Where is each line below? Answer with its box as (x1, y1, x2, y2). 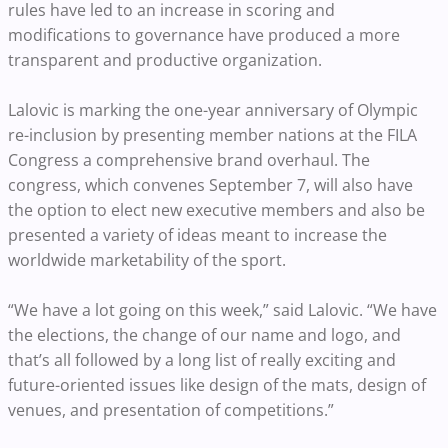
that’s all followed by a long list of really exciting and (8, 349, 396, 372)
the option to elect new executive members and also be (8, 199, 425, 222)
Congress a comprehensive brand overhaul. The (8, 149, 370, 172)
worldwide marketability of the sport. (8, 249, 286, 272)
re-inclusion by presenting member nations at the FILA (8, 124, 417, 147)
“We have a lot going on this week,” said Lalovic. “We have (8, 299, 437, 322)
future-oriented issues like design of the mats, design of (8, 374, 426, 397)
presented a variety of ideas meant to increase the (8, 224, 387, 247)
